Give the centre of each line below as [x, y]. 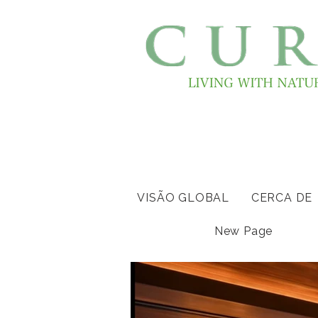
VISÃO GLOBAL [183, 198]
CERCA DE [282, 198]
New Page [243, 231]
